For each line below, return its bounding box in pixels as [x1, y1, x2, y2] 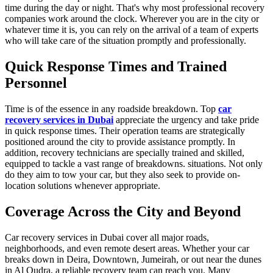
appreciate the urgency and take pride [113, 114, 259, 125]
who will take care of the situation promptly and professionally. [5, 35, 246, 46]
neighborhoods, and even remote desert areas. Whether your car [5, 243, 249, 253]
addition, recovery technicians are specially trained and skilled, [5, 147, 244, 158]
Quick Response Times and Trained [5, 58, 227, 74]
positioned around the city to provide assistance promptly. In [5, 136, 235, 147]
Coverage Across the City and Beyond [5, 203, 241, 219]
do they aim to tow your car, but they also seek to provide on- [5, 169, 240, 180]
